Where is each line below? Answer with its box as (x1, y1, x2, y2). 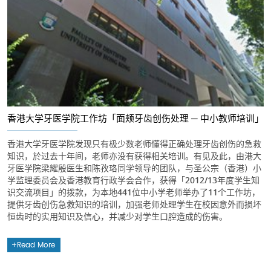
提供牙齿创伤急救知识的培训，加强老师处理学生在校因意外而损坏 (7, 198, 261, 211)
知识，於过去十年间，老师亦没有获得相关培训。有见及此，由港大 (7, 150, 261, 162)
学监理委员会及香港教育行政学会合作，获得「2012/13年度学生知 (7, 174, 260, 186)
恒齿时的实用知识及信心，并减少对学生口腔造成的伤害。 (7, 211, 227, 223)
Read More (17, 241, 56, 249)
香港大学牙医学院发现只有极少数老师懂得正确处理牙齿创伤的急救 (7, 138, 261, 150)
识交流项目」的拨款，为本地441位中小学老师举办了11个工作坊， (7, 186, 260, 198)
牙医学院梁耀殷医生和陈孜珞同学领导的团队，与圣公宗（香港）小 (7, 162, 261, 174)
